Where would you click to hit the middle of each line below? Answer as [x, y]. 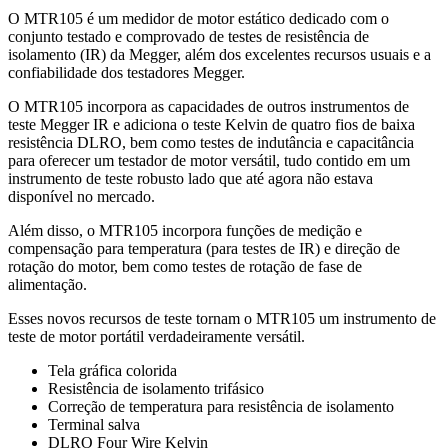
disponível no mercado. [81, 196]
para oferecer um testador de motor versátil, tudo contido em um [209, 160]
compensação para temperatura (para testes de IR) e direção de [204, 248]
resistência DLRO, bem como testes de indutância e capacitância [211, 142]
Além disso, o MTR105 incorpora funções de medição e [185, 230]
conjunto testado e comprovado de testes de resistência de [188, 36]
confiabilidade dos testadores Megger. [126, 72]
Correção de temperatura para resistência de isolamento [221, 406]
